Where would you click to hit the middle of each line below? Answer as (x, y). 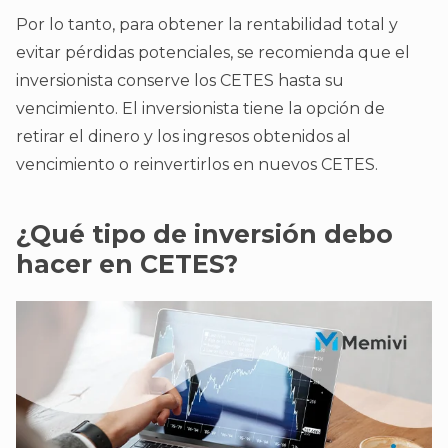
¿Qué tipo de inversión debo (204, 234)
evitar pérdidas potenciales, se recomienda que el (213, 53)
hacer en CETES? (127, 264)
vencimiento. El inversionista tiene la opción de (200, 109)
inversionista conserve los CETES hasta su (180, 81)
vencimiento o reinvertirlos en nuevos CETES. (197, 165)
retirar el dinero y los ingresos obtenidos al (183, 137)
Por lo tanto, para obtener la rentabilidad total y (207, 25)
